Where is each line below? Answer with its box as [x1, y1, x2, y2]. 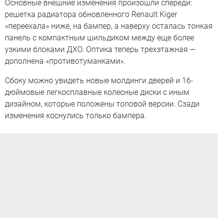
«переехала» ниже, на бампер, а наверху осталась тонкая [5, 21, 213, 31]
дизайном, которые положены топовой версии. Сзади [5, 99, 200, 109]
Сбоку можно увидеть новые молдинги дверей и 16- [5, 76, 193, 85]
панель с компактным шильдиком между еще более [5, 33, 194, 42]
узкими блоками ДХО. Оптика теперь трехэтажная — [5, 45, 196, 54]
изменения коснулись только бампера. [5, 111, 146, 120]
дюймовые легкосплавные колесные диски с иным [5, 88, 189, 97]
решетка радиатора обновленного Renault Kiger [5, 10, 177, 19]
